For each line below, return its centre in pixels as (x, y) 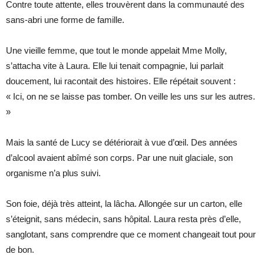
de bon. (20, 249)
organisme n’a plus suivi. (53, 173)
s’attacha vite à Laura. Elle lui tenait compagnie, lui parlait (115, 65)
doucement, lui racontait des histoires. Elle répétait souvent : (121, 81)
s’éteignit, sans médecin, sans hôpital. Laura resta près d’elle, (123, 219)
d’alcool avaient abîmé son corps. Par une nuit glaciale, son (119, 157)
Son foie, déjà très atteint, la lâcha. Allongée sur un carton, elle (124, 203)
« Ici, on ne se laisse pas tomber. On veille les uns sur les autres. (131, 96)
